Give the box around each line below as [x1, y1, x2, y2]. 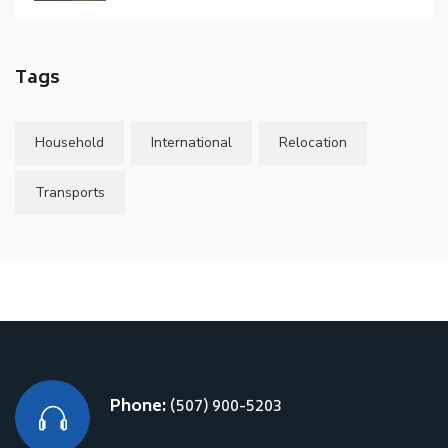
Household [35, 133, 104, 153]
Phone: [110, 393, 166, 422]
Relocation [279, 133, 347, 153]
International [151, 133, 232, 153]
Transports [35, 183, 105, 203]
